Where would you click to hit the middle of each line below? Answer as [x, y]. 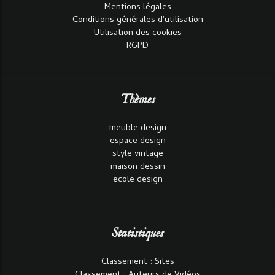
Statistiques [137, 234]
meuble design [137, 129]
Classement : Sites [137, 263]
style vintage [137, 155]
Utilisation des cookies [137, 34]
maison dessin [137, 168]
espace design [137, 142]
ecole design [137, 180]
